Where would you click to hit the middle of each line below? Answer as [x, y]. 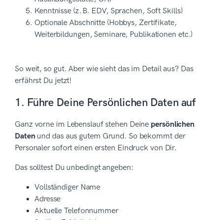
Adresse [48, 199]
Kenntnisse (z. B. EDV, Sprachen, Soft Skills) [109, 11]
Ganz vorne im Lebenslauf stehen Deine [83, 124]
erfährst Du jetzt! [44, 81]
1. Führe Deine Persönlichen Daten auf [105, 103]
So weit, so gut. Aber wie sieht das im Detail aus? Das [104, 69]
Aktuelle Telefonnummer [76, 211]
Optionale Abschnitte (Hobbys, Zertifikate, [106, 23]
